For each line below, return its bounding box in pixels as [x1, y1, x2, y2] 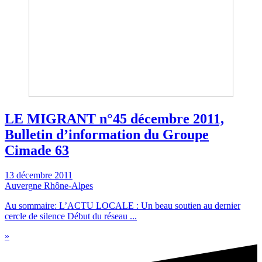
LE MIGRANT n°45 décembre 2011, [5, 111, 224, 126]
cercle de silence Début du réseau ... [5, 211, 137, 221]
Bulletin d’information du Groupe [5, 126, 209, 142]
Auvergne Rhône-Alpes [5, 180, 93, 191]
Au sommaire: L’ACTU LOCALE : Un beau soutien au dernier [5, 200, 240, 211]
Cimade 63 [5, 142, 69, 158]
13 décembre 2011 [5, 170, 73, 180]
